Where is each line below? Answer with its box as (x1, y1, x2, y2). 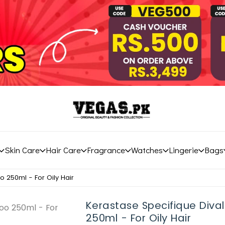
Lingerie (168, 144, 198, 156)
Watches (131, 144, 163, 156)
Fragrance (86, 144, 125, 156)
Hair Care (45, 144, 81, 156)
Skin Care (4, 144, 40, 156)
